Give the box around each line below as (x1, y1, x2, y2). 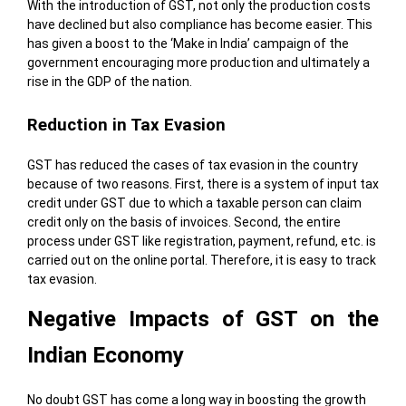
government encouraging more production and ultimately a (26, 54, 370, 70)
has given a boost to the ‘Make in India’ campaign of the (26, 35, 349, 51)
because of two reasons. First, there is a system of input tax (26, 176, 379, 191)
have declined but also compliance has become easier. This (26, 16, 372, 32)
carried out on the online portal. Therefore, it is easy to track (26, 252, 376, 267)
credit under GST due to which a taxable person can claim (26, 195, 362, 210)
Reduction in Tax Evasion (26, 114, 226, 135)
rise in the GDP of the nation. (26, 73, 192, 89)
